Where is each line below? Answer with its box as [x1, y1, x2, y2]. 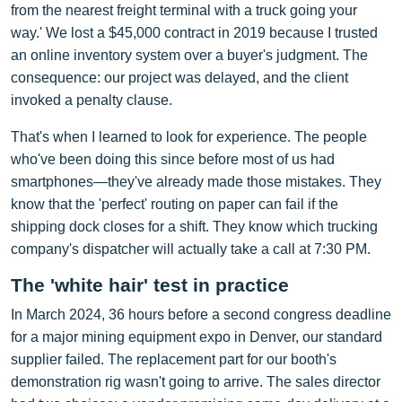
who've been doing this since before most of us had [11, 151, 335, 167]
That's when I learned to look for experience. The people [11, 128, 367, 144]
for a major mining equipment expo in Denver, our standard [11, 328, 382, 345]
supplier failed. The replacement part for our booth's [11, 351, 336, 367]
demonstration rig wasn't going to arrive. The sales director [11, 373, 380, 389]
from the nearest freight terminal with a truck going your [11, 2, 357, 18]
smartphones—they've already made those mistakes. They [11, 173, 381, 189]
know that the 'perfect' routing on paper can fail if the [11, 196, 338, 212]
